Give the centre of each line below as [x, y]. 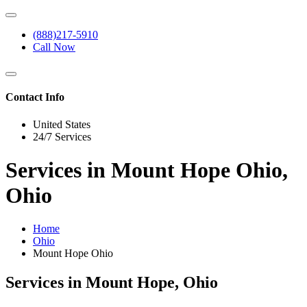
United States [62, 124]
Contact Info [35, 97]
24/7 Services [62, 136]
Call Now [54, 47]
